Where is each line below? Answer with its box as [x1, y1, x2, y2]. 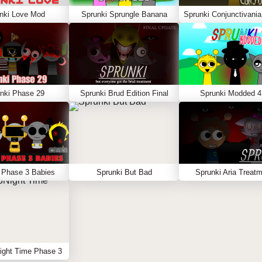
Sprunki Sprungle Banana [81, 10, 167, 19]
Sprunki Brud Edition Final [80, 89, 168, 98]
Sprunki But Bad [96, 168, 152, 177]
